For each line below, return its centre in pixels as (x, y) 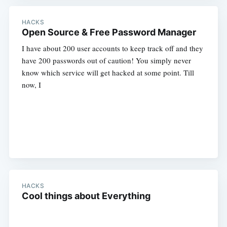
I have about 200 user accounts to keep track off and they (112, 48)
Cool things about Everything (86, 196)
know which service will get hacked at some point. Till (108, 73)
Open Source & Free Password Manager (109, 32)
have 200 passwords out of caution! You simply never (106, 61)
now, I (31, 85)
